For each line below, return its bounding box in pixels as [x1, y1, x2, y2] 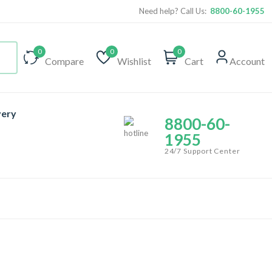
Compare [45, 55, 84, 67]
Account [229, 55, 265, 67]
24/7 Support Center [164, 146, 240, 155]
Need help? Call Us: [139, 6, 210, 16]
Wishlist [117, 55, 151, 67]
